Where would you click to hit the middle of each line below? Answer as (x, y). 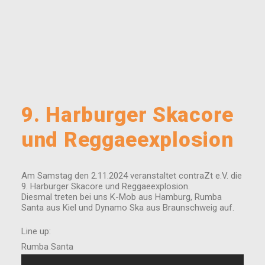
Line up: (36, 232)
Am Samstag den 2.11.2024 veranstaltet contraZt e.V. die (132, 176)
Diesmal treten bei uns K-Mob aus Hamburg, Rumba (122, 197)
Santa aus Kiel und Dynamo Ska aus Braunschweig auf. (128, 208)
